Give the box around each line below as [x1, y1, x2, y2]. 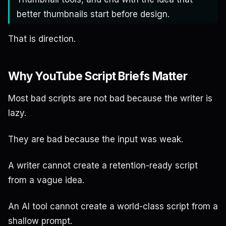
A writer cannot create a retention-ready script [8, 160, 198, 171]
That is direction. [8, 34, 76, 44]
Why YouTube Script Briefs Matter [8, 69, 188, 83]
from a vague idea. [8, 175, 84, 185]
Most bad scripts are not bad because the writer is [8, 93, 212, 103]
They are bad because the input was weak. [8, 134, 183, 144]
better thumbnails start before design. [17, 9, 169, 20]
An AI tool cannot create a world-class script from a [8, 201, 218, 211]
